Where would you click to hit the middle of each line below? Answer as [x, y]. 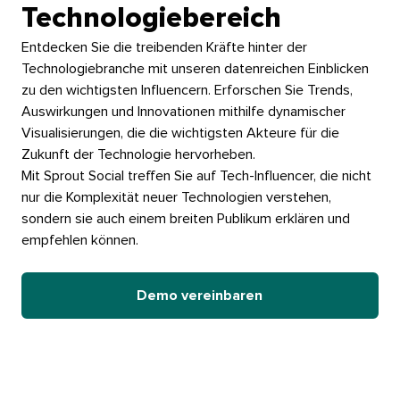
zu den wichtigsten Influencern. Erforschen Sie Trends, [187, 91]
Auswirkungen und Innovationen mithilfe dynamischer [183, 112]
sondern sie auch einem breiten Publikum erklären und [185, 219]
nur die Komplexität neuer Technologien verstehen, [176, 198]
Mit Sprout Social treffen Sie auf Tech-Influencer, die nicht [196, 176]
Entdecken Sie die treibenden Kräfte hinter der [164, 48]
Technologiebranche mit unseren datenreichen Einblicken [195, 69]
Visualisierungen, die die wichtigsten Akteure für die [180, 133]
